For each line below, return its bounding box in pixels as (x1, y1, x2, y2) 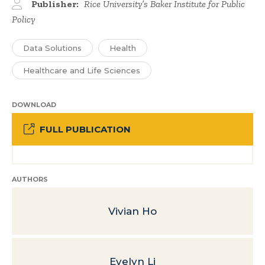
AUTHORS (12, 175, 48, 183)
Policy (12, 14, 35, 25)
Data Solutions (23, 43, 82, 53)
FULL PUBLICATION (40, 124, 131, 135)
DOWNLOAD (12, 101, 56, 109)
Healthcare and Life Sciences (23, 66, 140, 75)
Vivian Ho (108, 205, 157, 217)
